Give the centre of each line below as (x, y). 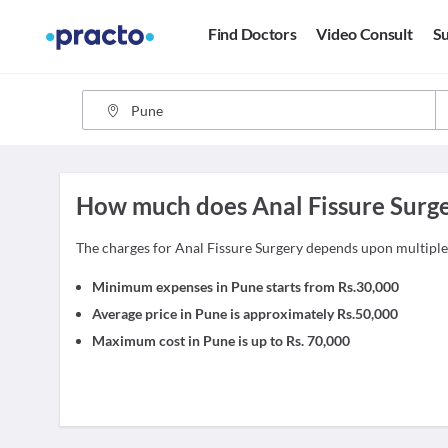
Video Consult (364, 34)
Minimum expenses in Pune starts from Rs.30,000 (245, 286)
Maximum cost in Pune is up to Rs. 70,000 (221, 340)
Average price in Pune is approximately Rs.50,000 (245, 313)
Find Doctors (252, 34)
